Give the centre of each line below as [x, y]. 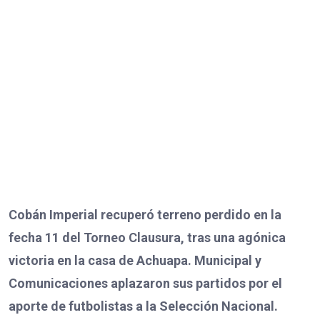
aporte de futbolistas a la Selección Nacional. [143, 306]
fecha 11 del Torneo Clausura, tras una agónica [147, 237]
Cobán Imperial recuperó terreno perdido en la [145, 214]
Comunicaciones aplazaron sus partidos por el [145, 283]
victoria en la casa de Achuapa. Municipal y [135, 260]
